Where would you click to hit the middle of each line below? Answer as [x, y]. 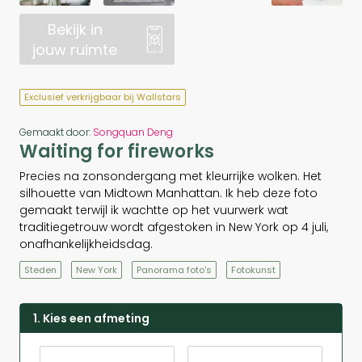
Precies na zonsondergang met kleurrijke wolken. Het [170, 176]
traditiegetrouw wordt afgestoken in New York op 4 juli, [174, 227]
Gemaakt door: [56, 132]
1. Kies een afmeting [91, 318]
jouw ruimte [75, 49]
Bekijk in [75, 29]
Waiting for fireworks [117, 151]
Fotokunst [253, 269]
